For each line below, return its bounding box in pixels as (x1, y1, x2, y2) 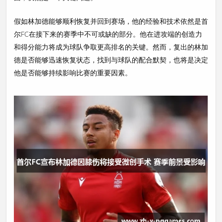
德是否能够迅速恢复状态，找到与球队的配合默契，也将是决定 (14, 55, 208, 64)
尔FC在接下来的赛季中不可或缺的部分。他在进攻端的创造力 (14, 29, 202, 39)
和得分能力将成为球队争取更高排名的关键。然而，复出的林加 (14, 42, 208, 52)
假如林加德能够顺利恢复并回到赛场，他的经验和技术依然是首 (14, 16, 208, 26)
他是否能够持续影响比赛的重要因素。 (14, 68, 132, 77)
